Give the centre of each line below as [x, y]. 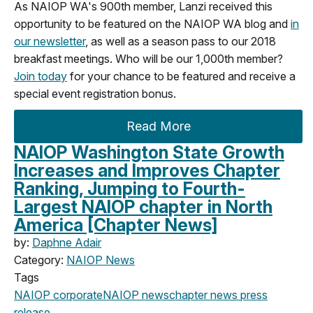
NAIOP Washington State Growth [149, 152]
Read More [158, 126]
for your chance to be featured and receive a [181, 76]
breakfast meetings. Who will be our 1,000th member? [148, 58]
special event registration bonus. [95, 93]
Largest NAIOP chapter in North [143, 206]
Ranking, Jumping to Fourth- [130, 188]
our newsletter [50, 41]
